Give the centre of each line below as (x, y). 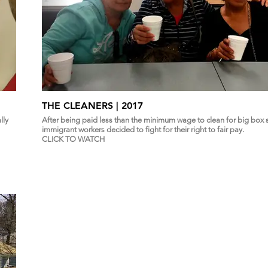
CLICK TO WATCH (73, 139)
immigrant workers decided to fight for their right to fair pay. (144, 129)
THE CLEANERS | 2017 (132, 105)
